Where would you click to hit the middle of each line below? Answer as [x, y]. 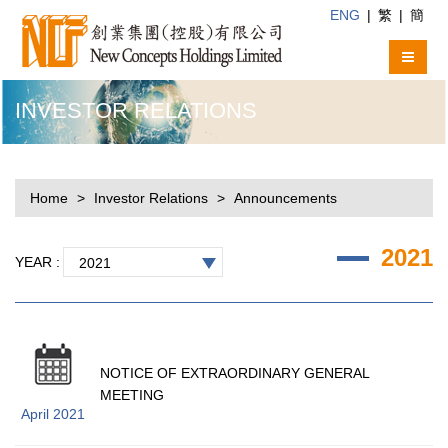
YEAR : [37, 261]
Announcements [285, 197]
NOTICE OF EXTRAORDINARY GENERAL [234, 372]
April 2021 [52, 413]
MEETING [132, 394]
